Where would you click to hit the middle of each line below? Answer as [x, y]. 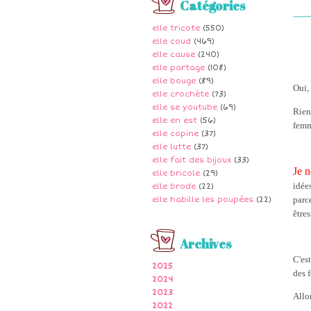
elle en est [175, 120]
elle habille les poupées [203, 200]
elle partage [178, 68]
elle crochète [180, 94]
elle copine [175, 134]
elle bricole [176, 173]
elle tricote [176, 28]
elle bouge [174, 81]
